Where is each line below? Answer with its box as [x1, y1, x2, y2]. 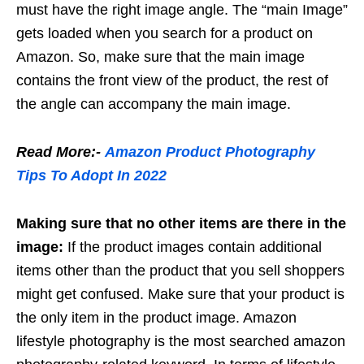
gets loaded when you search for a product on [16, 24, 313, 41]
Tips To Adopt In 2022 [16, 167, 167, 184]
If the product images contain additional [63, 238, 322, 255]
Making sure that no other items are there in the [16, 214, 346, 232]
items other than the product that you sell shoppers [16, 262, 344, 279]
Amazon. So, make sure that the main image [16, 48, 305, 65]
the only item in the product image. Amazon [16, 309, 297, 326]
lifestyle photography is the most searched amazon [16, 332, 345, 349]
